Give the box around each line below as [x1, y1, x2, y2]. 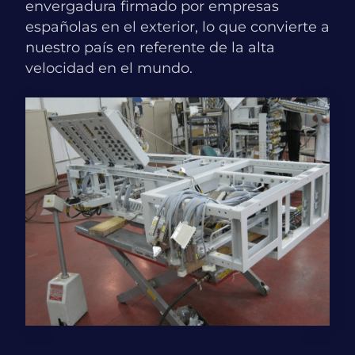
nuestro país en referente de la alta [25, 39, 275, 57]
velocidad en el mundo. [25, 59, 193, 78]
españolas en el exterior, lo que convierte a [25, 18, 330, 36]
